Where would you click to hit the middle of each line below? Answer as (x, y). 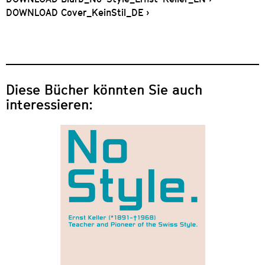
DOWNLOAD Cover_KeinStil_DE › (77, 12)
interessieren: (49, 104)
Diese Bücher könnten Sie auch (104, 90)
